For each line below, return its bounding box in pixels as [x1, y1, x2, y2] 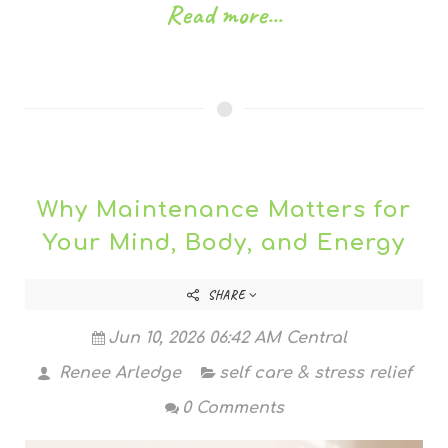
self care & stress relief [218, 364, 412, 383]
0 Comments [181, 399, 284, 418]
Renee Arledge [53, 364, 181, 383]
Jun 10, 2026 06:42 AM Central [107, 329, 347, 348]
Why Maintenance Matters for [37, 197, 411, 223]
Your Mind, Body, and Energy [43, 230, 405, 256]
